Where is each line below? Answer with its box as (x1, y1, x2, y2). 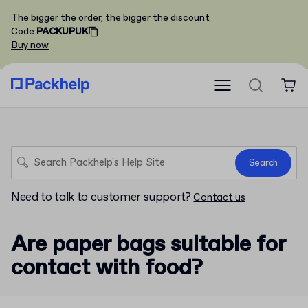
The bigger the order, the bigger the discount (11, 12, 210, 24)
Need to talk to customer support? (11, 190, 191, 206)
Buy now (11, 39, 49, 52)
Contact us (193, 191, 245, 205)
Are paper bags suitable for (11, 230, 285, 259)
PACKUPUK (36, 25, 88, 38)
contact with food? (11, 254, 203, 283)
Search (248, 157, 278, 169)
